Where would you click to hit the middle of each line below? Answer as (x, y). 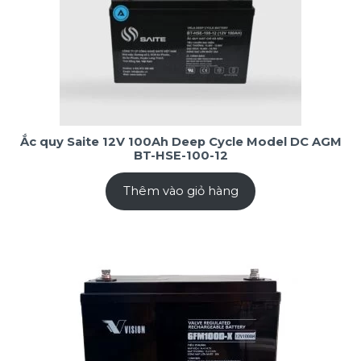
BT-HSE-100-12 (180, 156)
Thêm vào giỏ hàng (180, 191)
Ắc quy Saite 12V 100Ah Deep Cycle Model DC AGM (180, 142)
